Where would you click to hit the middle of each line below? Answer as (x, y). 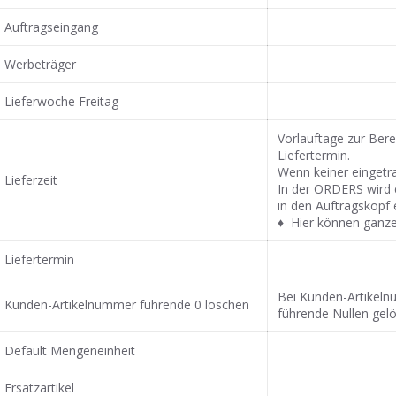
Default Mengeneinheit (70, 350)
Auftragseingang (52, 27)
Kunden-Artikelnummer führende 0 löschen (127, 304)
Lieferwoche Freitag (62, 101)
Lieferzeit (31, 179)
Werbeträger (41, 64)
